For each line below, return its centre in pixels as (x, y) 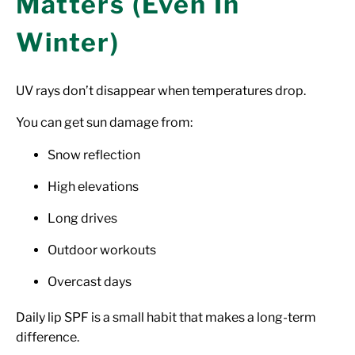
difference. (48, 337)
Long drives (82, 218)
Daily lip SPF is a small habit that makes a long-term (166, 317)
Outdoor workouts (102, 250)
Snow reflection (94, 155)
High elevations (93, 186)
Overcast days (90, 281)
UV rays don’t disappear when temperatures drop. (161, 90)
